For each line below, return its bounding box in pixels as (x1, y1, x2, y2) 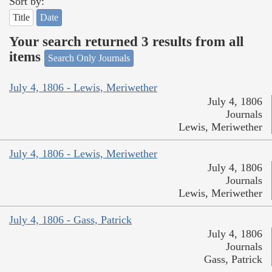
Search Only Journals (48, 52, 130, 63)
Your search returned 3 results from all (9, 34, 243, 50)
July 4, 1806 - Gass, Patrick (9, 214, 132, 226)
